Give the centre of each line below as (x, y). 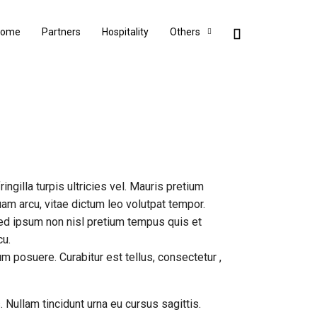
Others (185, 32)
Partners (61, 32)
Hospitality (125, 32)
